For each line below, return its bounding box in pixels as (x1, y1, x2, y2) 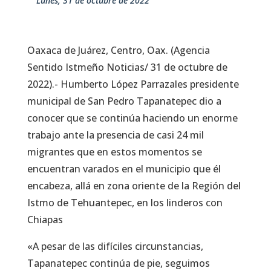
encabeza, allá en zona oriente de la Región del (27, 178, 241, 192)
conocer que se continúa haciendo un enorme (27, 111, 238, 125)
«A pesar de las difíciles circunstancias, (27, 239, 203, 253)
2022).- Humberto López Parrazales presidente (27, 77, 239, 91)
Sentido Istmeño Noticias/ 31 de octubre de (27, 60, 227, 74)
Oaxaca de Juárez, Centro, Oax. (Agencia (27, 43, 210, 57)
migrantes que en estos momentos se (27, 145, 202, 158)
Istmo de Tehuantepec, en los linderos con (27, 195, 223, 209)
